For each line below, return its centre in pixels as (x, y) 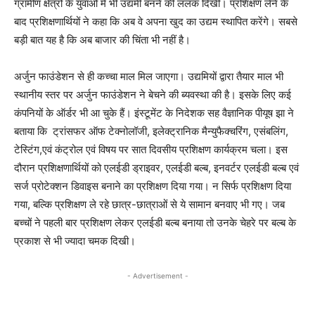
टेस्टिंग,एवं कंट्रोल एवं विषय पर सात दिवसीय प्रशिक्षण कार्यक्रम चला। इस (151, 149)
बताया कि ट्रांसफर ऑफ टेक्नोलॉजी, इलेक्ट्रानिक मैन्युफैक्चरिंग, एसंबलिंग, (151, 131)
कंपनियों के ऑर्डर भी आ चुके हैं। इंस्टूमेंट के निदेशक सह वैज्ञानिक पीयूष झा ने (154, 113)
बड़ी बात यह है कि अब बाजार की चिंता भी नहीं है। (102, 40)
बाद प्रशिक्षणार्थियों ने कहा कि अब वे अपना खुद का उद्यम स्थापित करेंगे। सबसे (156, 21)
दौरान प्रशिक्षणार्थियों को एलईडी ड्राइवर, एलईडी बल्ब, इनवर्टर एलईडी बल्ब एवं (156, 168)
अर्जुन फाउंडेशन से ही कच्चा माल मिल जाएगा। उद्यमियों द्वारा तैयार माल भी (149, 76)
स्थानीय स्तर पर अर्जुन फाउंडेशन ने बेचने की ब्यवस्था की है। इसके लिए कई (153, 95)
